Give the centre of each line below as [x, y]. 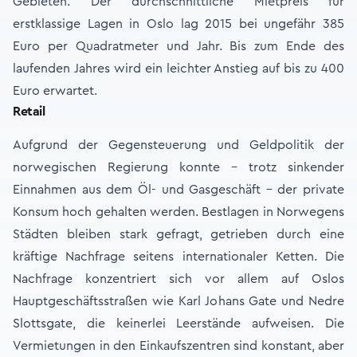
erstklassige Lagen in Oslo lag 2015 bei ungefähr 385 [178, 24]
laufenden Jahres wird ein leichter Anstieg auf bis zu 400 [178, 69]
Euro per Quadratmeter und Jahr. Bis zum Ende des [178, 46]
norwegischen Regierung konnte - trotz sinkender [178, 167]
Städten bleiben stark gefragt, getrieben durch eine [178, 234]
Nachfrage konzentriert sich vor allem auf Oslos [178, 279]
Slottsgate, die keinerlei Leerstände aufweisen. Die [178, 324]
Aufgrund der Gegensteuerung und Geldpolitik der [178, 145]
